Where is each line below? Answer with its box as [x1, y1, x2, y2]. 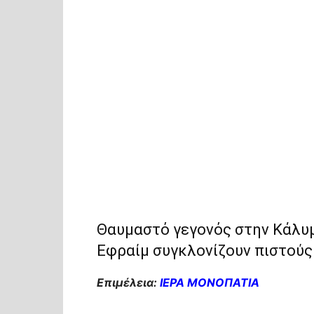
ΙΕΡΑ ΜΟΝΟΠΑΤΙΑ [157, 275, 259, 289]
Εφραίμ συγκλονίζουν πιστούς [97, 242, 313, 259]
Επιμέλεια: [97, 275, 157, 289]
